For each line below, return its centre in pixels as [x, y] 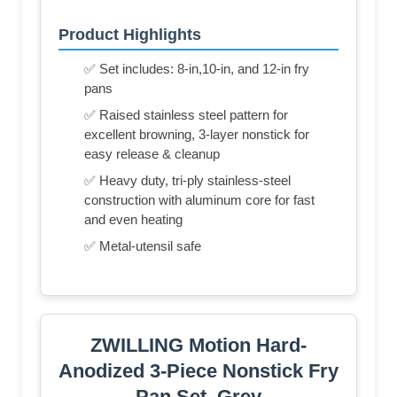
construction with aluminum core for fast [199, 199]
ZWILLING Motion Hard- [198, 345]
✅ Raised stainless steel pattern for [186, 114]
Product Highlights [130, 34]
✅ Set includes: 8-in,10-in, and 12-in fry [197, 68]
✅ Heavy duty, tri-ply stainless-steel [187, 180]
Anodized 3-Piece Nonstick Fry [198, 370]
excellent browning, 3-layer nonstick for [197, 134]
